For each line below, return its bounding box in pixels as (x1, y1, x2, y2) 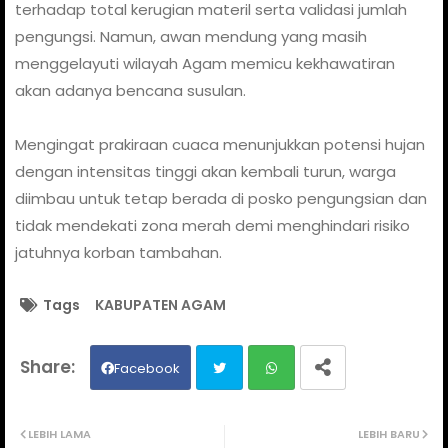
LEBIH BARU (358, 425, 420, 442)
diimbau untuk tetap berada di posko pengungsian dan (15, 187, 427, 209)
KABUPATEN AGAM (95, 294, 226, 315)
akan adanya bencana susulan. (15, 79, 246, 101)
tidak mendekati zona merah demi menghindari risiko (15, 214, 410, 236)
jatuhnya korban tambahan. (15, 241, 222, 263)
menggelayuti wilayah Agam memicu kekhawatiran (15, 52, 395, 74)
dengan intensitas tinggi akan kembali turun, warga (15, 160, 396, 182)
